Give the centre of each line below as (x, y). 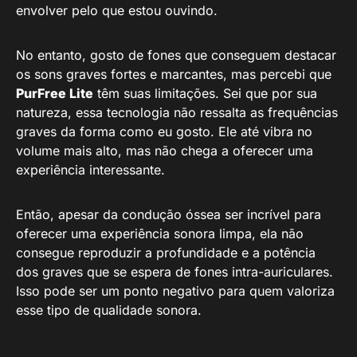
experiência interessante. (90, 170)
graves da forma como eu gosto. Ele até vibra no (164, 131)
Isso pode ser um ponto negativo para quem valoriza (175, 291)
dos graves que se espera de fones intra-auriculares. (175, 272)
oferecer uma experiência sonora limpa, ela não (160, 233)
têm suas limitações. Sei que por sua (205, 93)
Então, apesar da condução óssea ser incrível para (169, 214)
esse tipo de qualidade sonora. (109, 310)
